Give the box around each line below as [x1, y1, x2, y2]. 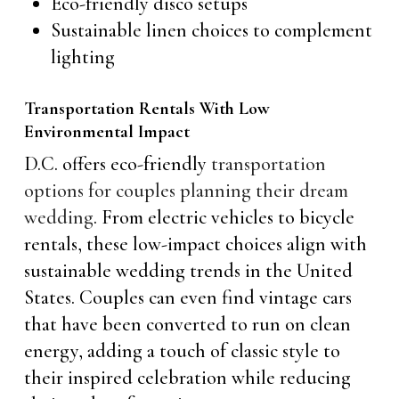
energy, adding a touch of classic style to [23, 339, 340, 362]
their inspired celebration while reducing [23, 366, 351, 389]
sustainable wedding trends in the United [23, 259, 353, 282]
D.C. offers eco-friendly [23, 152, 211, 175]
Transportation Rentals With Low [23, 98, 270, 119]
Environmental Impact [23, 121, 190, 142]
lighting [50, 45, 115, 69]
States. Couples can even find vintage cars [23, 286, 352, 309]
